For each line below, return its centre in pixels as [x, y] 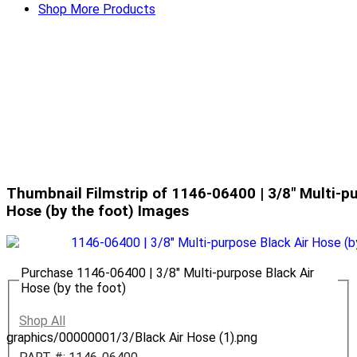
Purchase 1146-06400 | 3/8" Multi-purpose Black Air [167, 273]
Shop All [42, 320]
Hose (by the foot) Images [98, 212]
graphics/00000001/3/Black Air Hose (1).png [132, 338]
